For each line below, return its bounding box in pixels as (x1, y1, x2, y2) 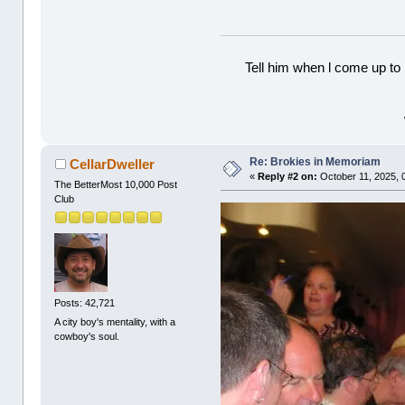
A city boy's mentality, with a (54, 316, 176, 327)
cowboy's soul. (54, 330, 120, 342)
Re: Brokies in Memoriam (250, 155, 381, 169)
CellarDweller (69, 156, 155, 172)
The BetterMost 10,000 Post (54, 178, 178, 190)
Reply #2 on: (258, 171, 318, 183)
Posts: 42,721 (54, 297, 116, 308)
